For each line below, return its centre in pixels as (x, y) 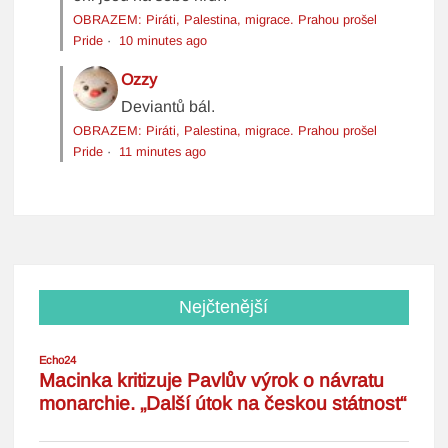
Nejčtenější (224, 307)
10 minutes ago (163, 41)
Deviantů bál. (168, 107)
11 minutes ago (163, 152)
